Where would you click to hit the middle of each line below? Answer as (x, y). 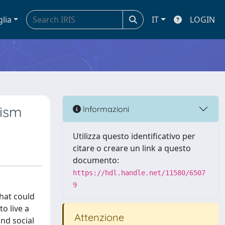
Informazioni (105, 109)
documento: (96, 160)
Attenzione (98, 217)
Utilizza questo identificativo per (134, 136)
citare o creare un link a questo (132, 148)
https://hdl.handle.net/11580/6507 (139, 173)
